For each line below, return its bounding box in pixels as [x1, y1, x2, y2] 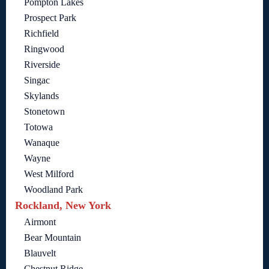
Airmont [24, 217, 56, 228]
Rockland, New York [15, 199, 111, 212]
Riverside [24, 59, 60, 70]
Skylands [24, 91, 59, 101]
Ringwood [24, 44, 64, 55]
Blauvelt [24, 248, 56, 259]
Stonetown [24, 106, 65, 117]
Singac [24, 75, 50, 86]
